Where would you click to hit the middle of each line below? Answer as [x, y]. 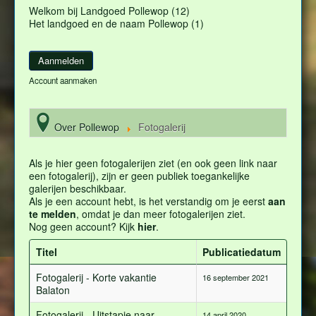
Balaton [53, 290]
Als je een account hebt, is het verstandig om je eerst [148, 201]
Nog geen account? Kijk [83, 227]
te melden [53, 214]
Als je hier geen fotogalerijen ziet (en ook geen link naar [153, 163]
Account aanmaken [63, 81]
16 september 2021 [236, 278]
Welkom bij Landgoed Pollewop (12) [109, 11]
